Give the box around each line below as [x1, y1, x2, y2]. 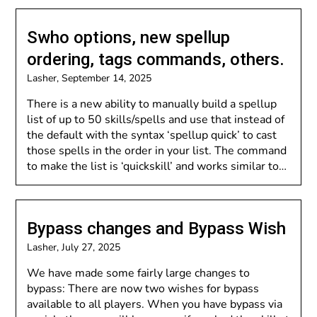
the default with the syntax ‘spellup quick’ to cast [27, 127, 277, 143]
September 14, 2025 [62, 71, 152, 85]
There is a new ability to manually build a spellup [27, 96, 277, 112]
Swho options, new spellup [27, 28, 231, 47]
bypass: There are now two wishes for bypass [27, 281, 260, 296]
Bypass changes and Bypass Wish [27, 219, 287, 238]
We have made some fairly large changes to [27, 265, 250, 281]
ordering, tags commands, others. [27, 50, 285, 69]
